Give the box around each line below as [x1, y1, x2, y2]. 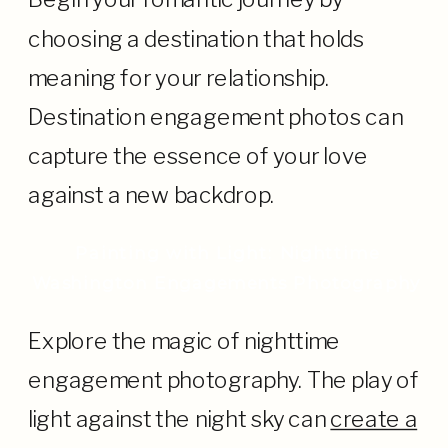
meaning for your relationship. [27, 64, 329, 91]
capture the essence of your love [27, 142, 369, 170]
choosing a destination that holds [27, 25, 364, 52]
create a [330, 405, 418, 433]
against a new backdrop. [27, 181, 275, 209]
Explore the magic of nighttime [27, 327, 341, 355]
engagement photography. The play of [27, 366, 419, 394]
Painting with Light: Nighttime [74, 242, 379, 264]
